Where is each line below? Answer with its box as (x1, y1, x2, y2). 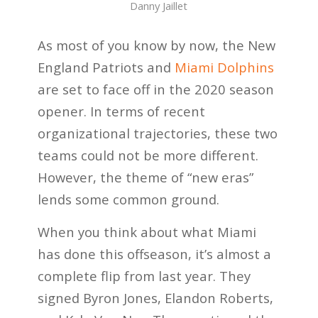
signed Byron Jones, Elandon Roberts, (37, 289, 273, 307)
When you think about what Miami (37, 223, 256, 241)
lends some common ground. (37, 190, 219, 208)
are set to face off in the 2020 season (37, 79, 274, 98)
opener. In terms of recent (37, 102, 205, 120)
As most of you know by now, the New (37, 35, 275, 54)
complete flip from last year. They (37, 267, 251, 285)
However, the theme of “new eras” (37, 168, 253, 186)
